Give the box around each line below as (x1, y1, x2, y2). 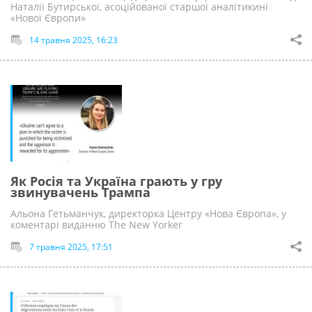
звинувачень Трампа (10, 183, 150, 201)
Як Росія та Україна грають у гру (10, 172, 222, 189)
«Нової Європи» (10, 10, 86, 24)
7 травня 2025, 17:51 (29, 240, 113, 253)
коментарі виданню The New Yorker (10, 217, 182, 231)
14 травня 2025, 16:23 (29, 33, 118, 46)
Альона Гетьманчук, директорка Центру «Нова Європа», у (10, 206, 286, 220)
